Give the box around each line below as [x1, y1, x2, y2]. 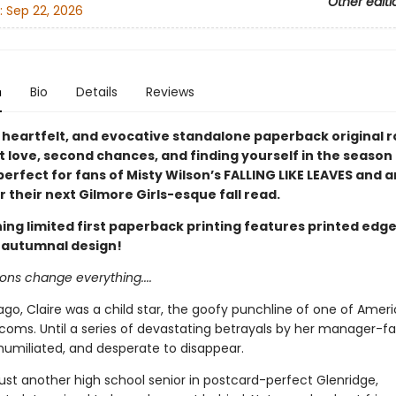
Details [75, 83, 118, 101]
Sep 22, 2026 [5, 2, 83, 20]
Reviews [145, 83, 194, 101]
